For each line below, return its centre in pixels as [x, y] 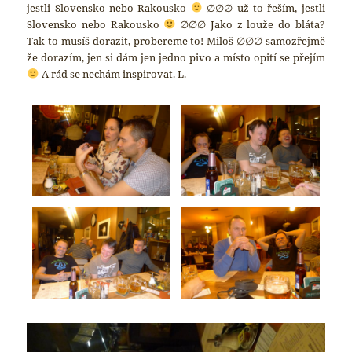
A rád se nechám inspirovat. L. [112, 73]
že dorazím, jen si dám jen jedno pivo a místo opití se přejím [176, 57]
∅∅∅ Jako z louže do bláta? [250, 24]
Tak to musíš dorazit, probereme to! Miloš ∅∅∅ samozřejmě [176, 40]
